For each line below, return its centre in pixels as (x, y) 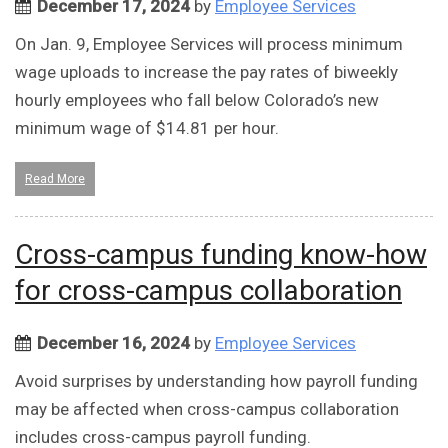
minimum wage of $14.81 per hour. (147, 128)
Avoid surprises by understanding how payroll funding (216, 381)
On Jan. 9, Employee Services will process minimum (209, 44)
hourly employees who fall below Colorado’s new (197, 100)
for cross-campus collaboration (208, 291)
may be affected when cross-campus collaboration (207, 409)
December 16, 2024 (113, 343)
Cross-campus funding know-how (221, 255)
